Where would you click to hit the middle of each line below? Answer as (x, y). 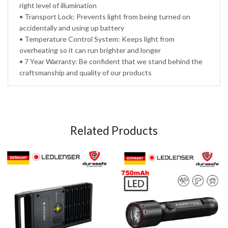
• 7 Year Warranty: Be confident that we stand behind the (111, 61)
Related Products (114, 131)
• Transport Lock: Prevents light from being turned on (105, 16)
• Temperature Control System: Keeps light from (97, 39)
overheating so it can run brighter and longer (90, 50)
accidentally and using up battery (72, 27)
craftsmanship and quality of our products (86, 72)
